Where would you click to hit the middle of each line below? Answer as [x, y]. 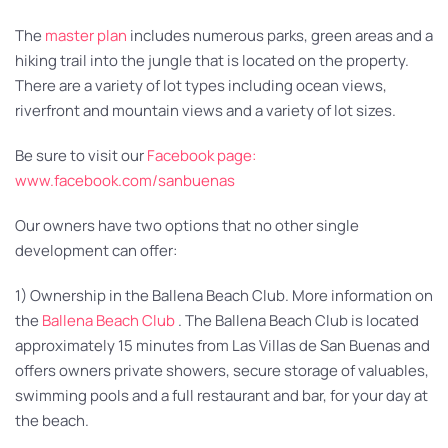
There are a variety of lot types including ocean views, [201, 85]
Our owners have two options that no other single [187, 225]
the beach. [52, 420]
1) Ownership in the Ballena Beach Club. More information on [224, 295]
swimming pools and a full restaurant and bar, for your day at [221, 395]
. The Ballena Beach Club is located [298, 320]
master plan [84, 35]
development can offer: [96, 250]
